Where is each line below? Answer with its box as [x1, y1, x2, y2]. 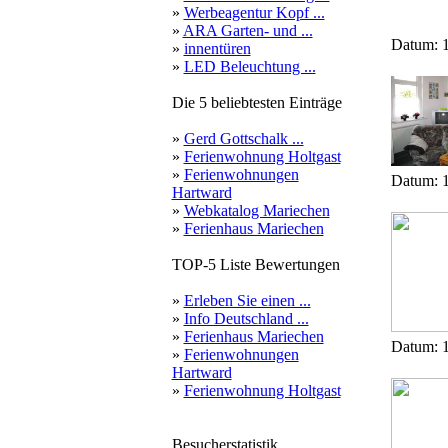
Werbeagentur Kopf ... [183, 4, 325, 21]
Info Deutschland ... [183, 310, 309, 327]
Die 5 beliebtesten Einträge [171, 94, 342, 111]
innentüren [183, 40, 251, 57]
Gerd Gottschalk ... [183, 130, 304, 147]
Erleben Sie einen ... [183, 292, 311, 309]
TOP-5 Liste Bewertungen [171, 256, 340, 273]
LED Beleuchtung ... [183, 58, 316, 75]
